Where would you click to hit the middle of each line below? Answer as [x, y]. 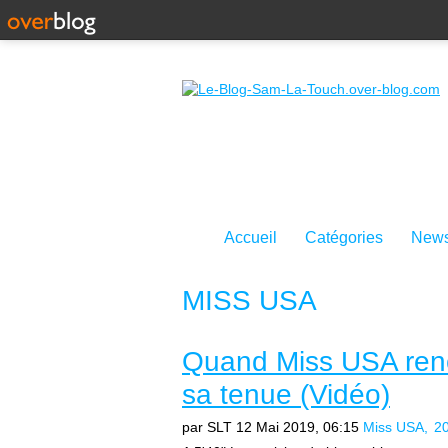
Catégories [344, 237]
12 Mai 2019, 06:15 [297, 427]
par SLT [207, 427]
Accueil [250, 237]
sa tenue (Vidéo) [286, 394]
